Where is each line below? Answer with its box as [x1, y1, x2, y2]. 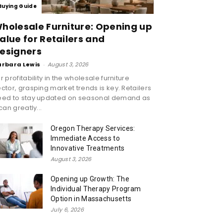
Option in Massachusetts [51, 194, 132, 203]
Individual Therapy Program [51, 184, 141, 193]
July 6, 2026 [51, 205, 84, 214]
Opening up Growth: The [51, 174, 130, 183]
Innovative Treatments [51, 144, 125, 152]
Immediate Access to [51, 134, 120, 142]
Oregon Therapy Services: [51, 124, 135, 132]
